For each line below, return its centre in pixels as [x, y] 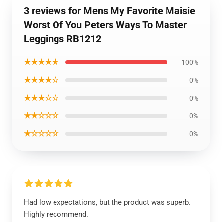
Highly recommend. [56, 214]
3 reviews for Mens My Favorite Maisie [110, 11]
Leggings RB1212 [62, 39]
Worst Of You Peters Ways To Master [105, 25]
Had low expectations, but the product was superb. [107, 202]
